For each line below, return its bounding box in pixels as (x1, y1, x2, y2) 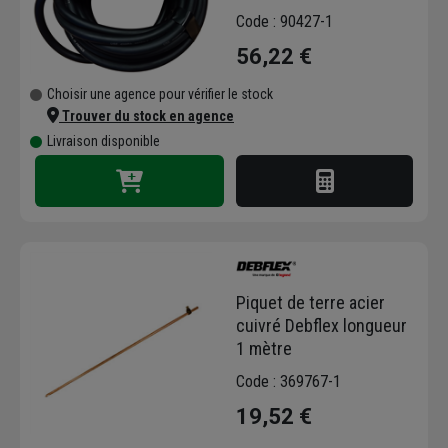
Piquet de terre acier (236, 291, 385, 313)
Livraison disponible (47, 133, 160, 150)
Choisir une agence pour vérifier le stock (47, 86, 273, 103)
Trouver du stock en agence (59, 108, 234, 125)
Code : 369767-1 (236, 371, 341, 391)
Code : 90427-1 (236, 11, 333, 31)
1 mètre (236, 337, 292, 359)
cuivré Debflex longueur (236, 314, 407, 336)
